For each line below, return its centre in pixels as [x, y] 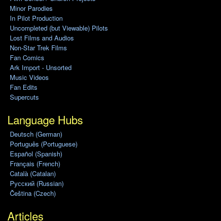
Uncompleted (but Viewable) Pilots [59, 28]
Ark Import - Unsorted [40, 68]
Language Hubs [45, 120]
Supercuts [24, 97]
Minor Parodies [31, 8]
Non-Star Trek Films [38, 48]
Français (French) [35, 164]
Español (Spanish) [36, 154]
